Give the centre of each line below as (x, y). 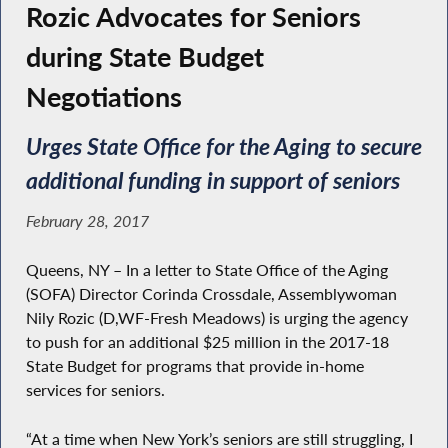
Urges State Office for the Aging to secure (223, 145)
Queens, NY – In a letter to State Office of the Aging (206, 269)
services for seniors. (95, 389)
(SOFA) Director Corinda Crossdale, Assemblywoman (211, 293)
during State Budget (144, 56)
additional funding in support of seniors (212, 179)
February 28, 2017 (87, 221)
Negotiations (103, 96)
